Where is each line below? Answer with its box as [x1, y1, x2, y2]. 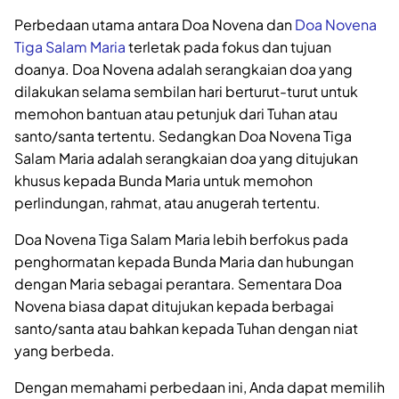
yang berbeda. [14, 341, 115, 361]
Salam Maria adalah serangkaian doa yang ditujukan [14, 149, 358, 168]
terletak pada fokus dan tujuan [126, 37, 331, 57]
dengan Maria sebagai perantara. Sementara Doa [14, 274, 342, 294]
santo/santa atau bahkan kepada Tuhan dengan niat [14, 319, 358, 338]
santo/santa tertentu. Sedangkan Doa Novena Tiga [14, 126, 352, 146]
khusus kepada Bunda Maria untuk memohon [14, 171, 313, 191]
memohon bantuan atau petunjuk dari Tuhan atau [14, 104, 338, 124]
